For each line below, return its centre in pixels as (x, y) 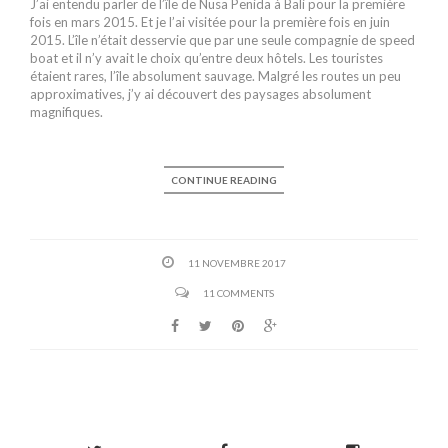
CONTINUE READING (224, 180)
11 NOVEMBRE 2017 (237, 263)
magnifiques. (66, 112)
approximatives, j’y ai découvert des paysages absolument (200, 94)
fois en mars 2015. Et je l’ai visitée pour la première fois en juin (210, 22)
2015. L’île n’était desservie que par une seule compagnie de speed (222, 40)
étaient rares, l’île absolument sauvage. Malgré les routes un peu (215, 76)
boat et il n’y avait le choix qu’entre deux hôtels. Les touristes (206, 58)
